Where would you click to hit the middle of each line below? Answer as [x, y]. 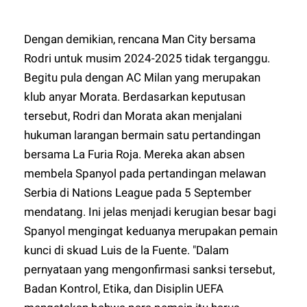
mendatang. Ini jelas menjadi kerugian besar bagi [150, 211]
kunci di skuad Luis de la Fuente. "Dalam [127, 250]
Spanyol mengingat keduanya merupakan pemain [151, 231]
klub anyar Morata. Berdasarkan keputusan [135, 96]
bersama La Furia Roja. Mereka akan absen [135, 154]
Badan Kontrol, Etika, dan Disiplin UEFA [124, 288]
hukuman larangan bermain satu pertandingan [143, 135]
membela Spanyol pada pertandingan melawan [145, 173]
